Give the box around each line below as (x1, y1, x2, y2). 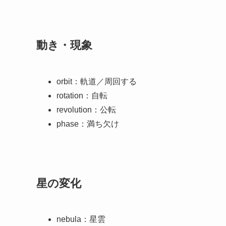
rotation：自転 (56, 91, 107, 100)
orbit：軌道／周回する (56, 77, 137, 86)
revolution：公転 (56, 105, 116, 114)
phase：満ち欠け (56, 119, 119, 128)
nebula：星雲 (56, 215, 105, 224)
